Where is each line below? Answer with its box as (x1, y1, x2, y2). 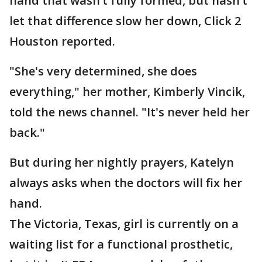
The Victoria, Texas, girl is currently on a (9, 216, 239, 232)
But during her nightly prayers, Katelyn (9, 154, 234, 171)
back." (9, 125, 45, 141)
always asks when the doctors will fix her (9, 175, 242, 191)
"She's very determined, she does (9, 63, 197, 80)
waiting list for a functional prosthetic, (9, 236, 233, 253)
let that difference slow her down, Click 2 (9, 13, 241, 29)
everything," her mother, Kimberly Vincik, (9, 84, 245, 100)
